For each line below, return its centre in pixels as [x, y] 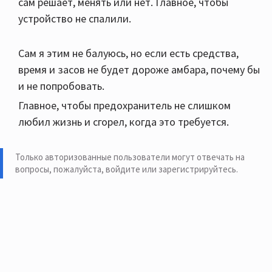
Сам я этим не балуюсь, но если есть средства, [128, 53]
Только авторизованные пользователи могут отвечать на [130, 157]
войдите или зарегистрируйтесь [171, 169]
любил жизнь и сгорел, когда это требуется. [124, 122]
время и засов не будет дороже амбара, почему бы [139, 70]
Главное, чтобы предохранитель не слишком [124, 106]
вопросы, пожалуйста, [60, 169]
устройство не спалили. [75, 19]
